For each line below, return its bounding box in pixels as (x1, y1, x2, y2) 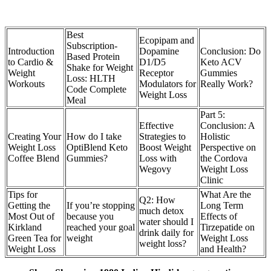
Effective (139, 120, 174, 131)
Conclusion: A (200, 120, 255, 131)
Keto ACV (200, 57, 242, 68)
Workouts (8, 79, 45, 90)
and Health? (200, 244, 246, 255)
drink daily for (139, 227, 194, 238)
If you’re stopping (67, 200, 135, 211)
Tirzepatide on (200, 222, 255, 233)
